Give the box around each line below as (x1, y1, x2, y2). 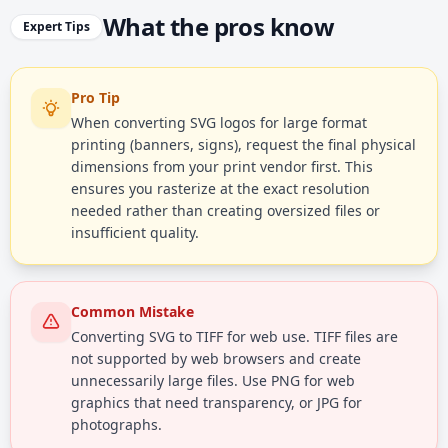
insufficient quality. (71, 223, 199, 242)
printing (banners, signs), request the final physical (71, 135, 416, 154)
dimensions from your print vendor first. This (71, 157, 373, 176)
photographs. (71, 415, 162, 434)
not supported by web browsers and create (71, 349, 361, 368)
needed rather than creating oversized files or (71, 201, 380, 220)
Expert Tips (23, 18, 90, 35)
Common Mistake (71, 302, 194, 321)
